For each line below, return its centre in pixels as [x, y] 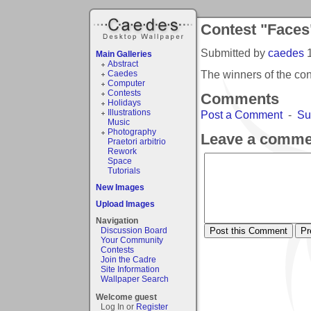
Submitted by [234, 52]
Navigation [117, 220]
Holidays [124, 102]
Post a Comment [242, 114]
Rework [122, 151]
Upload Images [125, 204]
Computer [126, 83]
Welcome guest [126, 297]
